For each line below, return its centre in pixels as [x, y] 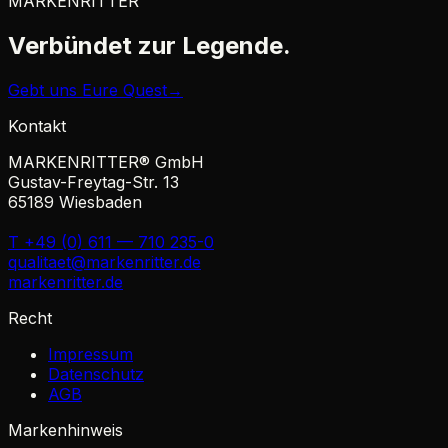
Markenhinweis [65, 429]
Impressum [90, 353]
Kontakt [37, 125]
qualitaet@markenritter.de [104, 261]
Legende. [236, 45]
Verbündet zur [92, 45]
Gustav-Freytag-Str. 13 [93, 181]
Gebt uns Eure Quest [87, 89]
